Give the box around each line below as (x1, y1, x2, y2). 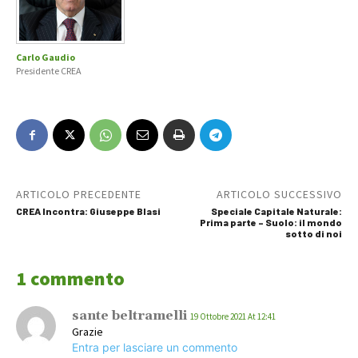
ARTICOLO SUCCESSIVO (216, 187, 342, 202)
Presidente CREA (16, 65, 82, 78)
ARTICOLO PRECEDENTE (16, 187, 141, 202)
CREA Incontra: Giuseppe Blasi (16, 205, 161, 217)
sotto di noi (284, 228, 342, 240)
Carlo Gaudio (16, 51, 75, 64)
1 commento (16, 266, 125, 292)
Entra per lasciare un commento (72, 340, 237, 355)
